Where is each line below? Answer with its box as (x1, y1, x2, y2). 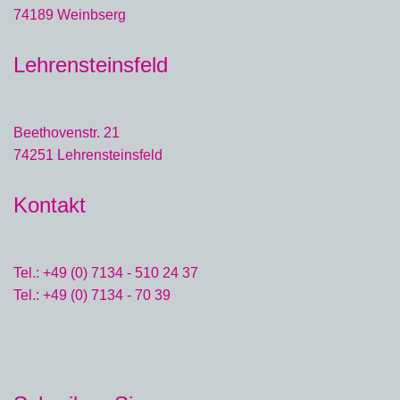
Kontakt (13, 193, 86, 217)
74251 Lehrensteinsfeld (13, 147, 162, 162)
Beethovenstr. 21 (13, 125, 120, 140)
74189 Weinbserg (13, 7, 126, 22)
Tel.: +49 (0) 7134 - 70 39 (13, 287, 171, 303)
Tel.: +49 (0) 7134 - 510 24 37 (13, 265, 198, 280)
